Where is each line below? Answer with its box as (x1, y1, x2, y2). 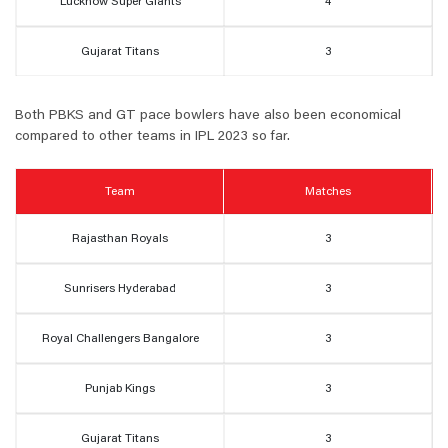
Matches (305, 185, 351, 198)
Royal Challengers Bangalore (41, 333, 199, 346)
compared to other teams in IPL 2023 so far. (15, 130, 290, 145)
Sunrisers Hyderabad (64, 283, 176, 296)
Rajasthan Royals (72, 233, 168, 246)
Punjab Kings (85, 383, 155, 396)
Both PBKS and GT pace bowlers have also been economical (15, 109, 401, 124)
